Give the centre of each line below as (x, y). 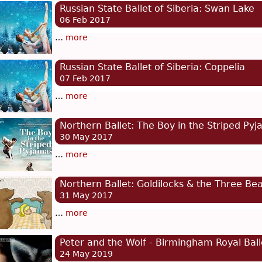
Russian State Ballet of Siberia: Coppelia (152, 67)
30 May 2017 (86, 137)
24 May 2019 (86, 254)
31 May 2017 (86, 196)
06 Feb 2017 (85, 20)
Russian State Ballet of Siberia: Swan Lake (157, 9)
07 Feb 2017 (85, 79)
